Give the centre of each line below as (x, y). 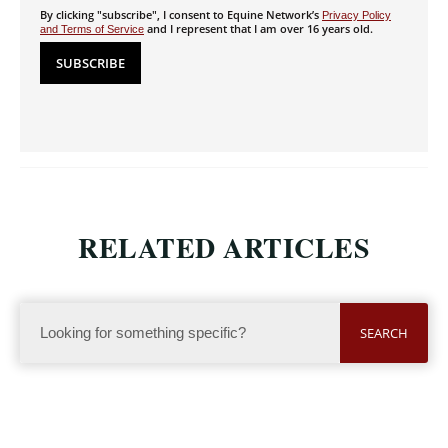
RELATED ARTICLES (224, 247)
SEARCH (384, 332)
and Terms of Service (92, 28)
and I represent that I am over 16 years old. (258, 28)
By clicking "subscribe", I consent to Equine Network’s (181, 14)
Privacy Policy (356, 14)
